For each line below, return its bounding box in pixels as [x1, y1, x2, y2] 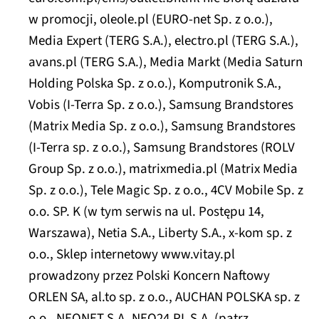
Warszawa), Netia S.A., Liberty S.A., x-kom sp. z [28, 224, 292, 244]
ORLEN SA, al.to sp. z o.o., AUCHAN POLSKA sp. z [28, 288, 300, 308]
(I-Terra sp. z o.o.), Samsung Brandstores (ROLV [28, 138, 295, 158]
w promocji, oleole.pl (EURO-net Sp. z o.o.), [28, 10, 273, 30]
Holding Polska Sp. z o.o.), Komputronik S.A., [28, 74, 281, 94]
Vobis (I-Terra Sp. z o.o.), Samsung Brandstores [28, 95, 293, 115]
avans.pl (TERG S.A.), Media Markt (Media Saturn [28, 53, 303, 73]
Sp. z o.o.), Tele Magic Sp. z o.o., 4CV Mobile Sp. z [28, 181, 303, 201]
